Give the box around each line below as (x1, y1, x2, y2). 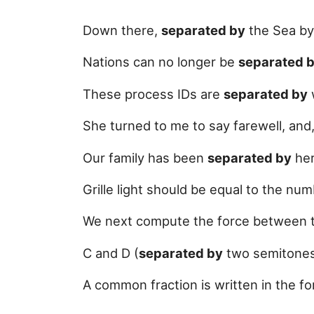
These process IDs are (83, 86, 224, 102)
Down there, (83, 22, 161, 38)
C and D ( (83, 245, 139, 261)
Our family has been (83, 149, 207, 165)
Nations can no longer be (83, 54, 238, 70)
